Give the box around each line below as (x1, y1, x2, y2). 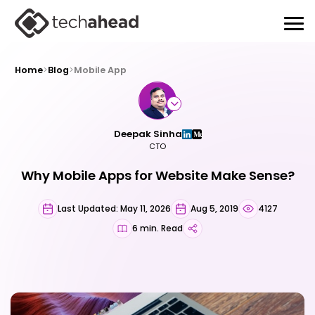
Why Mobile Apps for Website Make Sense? (20, 167, 295, 184)
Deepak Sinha (113, 127, 182, 141)
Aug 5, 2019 (190, 202, 238, 214)
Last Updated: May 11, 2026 (57, 202, 171, 214)
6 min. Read (132, 222, 183, 234)
